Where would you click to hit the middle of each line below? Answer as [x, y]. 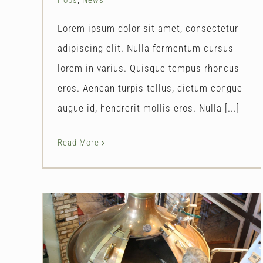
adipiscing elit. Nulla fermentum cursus [146, 48]
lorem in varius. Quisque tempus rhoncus [149, 68]
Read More [78, 142]
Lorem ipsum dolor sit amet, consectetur [148, 28]
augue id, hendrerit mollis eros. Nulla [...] [149, 108]
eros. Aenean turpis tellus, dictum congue [150, 88]
